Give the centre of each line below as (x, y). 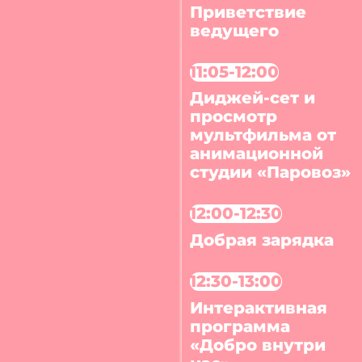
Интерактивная (259, 308)
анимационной (257, 154)
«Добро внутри (258, 345)
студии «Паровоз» (271, 173)
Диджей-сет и (253, 98)
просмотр (234, 117)
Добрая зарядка (262, 240)
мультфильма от (263, 135)
